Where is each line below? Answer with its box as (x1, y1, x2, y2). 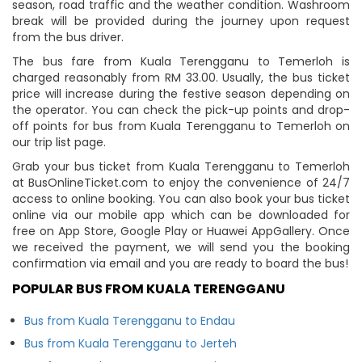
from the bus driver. (12, 28, 124, 45)
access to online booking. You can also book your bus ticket (12, 190, 350, 207)
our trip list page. (12, 133, 106, 150)
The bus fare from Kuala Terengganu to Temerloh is (12, 53, 350, 69)
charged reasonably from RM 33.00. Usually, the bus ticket (12, 69, 350, 86)
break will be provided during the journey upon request (12, 12, 350, 29)
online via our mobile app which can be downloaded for (12, 206, 350, 223)
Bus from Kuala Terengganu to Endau (24, 312, 235, 329)
